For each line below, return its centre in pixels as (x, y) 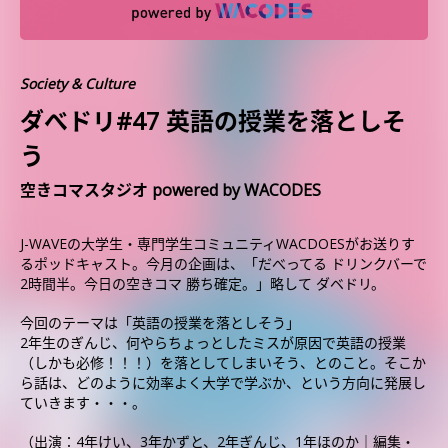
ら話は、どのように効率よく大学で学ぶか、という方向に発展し (223, 382)
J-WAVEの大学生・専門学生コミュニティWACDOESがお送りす (217, 243)
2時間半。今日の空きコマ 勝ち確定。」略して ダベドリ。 (202, 283)
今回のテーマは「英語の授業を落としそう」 (160, 322)
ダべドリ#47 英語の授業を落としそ (213, 120)
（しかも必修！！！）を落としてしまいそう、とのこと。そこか (223, 362)
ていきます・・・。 (83, 402)
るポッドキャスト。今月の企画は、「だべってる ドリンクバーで (223, 263)
